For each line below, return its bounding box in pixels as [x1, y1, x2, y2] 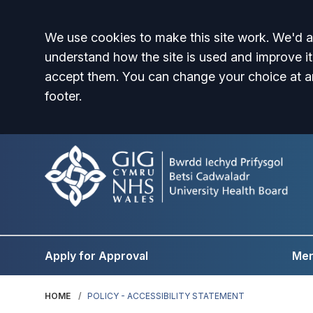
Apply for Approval [45, 249, 148, 263]
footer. [45, 89, 82, 103]
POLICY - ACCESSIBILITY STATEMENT [87, 291, 245, 301]
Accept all [44, 26, 144, 57]
